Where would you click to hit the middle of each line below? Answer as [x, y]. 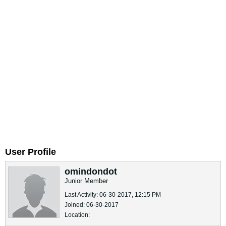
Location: [77, 215]
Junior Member [86, 181]
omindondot [92, 172]
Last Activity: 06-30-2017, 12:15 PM [113, 195]
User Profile [31, 152]
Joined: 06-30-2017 [92, 205]
